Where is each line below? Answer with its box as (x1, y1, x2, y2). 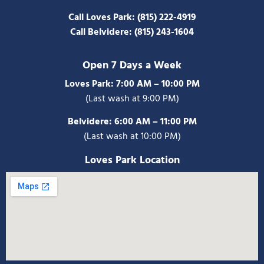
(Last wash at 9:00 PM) (85, 91, 179, 107)
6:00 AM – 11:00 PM (114, 114, 197, 130)
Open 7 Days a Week (82, 57, 181, 74)
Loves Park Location (84, 152, 180, 170)
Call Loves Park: (68, 10, 137, 26)
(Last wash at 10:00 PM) (83, 128, 181, 144)
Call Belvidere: (70, 25, 132, 41)
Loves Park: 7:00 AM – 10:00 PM (64, 76, 200, 92)
